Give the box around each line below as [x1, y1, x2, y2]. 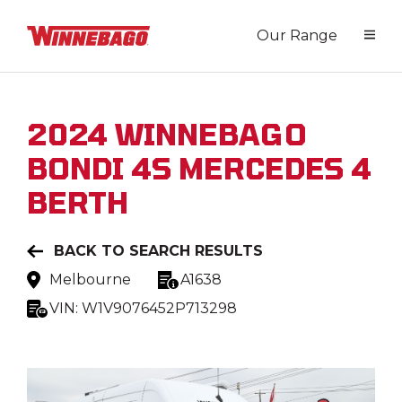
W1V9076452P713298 [82, 300, 237, 317]
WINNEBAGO [115, 117, 307, 151]
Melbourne [49, 271, 131, 288]
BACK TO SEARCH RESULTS [54, 242, 263, 259]
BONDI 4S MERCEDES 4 [27, 151, 371, 185]
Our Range [257, 27, 337, 44]
